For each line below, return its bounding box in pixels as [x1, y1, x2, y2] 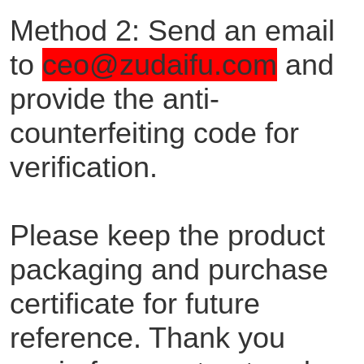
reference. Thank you [9, 321, 285, 355]
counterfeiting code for [9, 116, 299, 150]
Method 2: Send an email [9, 14, 335, 48]
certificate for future [9, 287, 260, 321]
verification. [9, 150, 158, 184]
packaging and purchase [9, 253, 328, 287]
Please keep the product [9, 219, 325, 253]
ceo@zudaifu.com [41, 48, 277, 82]
